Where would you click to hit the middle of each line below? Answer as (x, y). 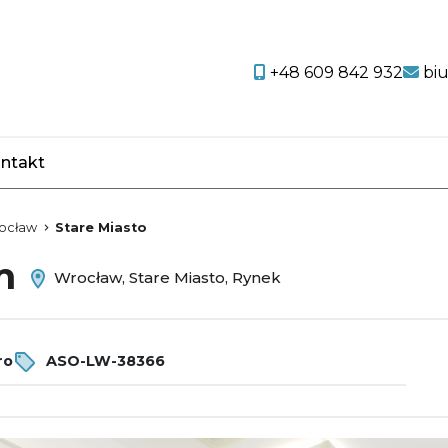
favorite (120, 175)
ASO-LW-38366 (103, 360)
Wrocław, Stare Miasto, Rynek (165, 278)
